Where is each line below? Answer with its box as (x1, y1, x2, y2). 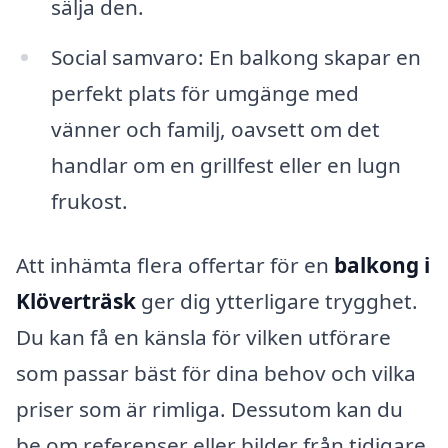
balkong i (334, 251, 430, 279)
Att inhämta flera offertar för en (16, 251, 334, 279)
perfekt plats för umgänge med (50, 79, 359, 108)
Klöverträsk (16, 287, 136, 315)
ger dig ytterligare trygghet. (136, 287, 418, 315)
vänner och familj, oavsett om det (50, 115, 380, 144)
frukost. (50, 187, 128, 216)
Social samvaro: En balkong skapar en (50, 43, 421, 72)
